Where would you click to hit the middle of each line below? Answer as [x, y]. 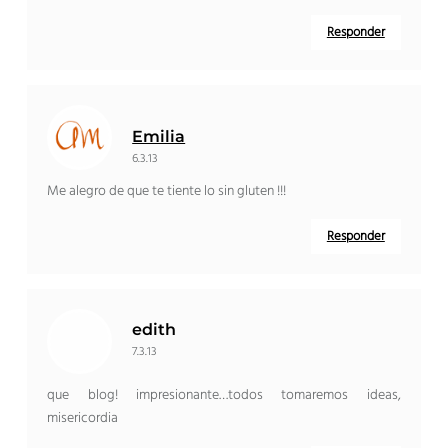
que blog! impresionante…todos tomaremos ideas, [224, 396]
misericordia [83, 419]
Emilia [159, 137]
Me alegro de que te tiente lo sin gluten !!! [167, 192]
